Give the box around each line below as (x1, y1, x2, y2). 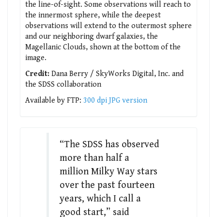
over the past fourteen (59, 179, 155, 191)
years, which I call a (59, 193, 141, 204)
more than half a (59, 152, 129, 164)
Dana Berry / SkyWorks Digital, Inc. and (49, 69, 184, 78)
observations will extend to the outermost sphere (25, 21, 192, 31)
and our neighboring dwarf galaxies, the (25, 31, 158, 41)
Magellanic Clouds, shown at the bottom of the (25, 42, 181, 52)
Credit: (25, 69, 49, 78)
